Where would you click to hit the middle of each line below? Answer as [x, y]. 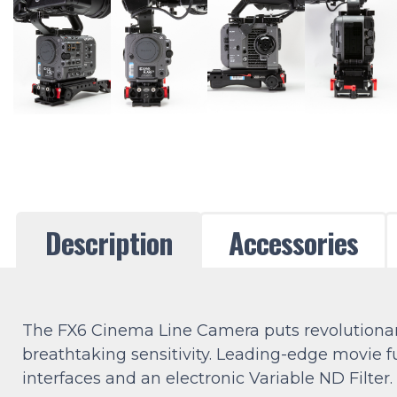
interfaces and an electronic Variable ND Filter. [207, 379]
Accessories [293, 243]
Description [109, 243]
